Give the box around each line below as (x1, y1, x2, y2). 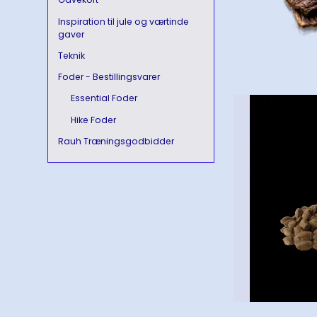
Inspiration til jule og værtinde (58, 15, 190, 28)
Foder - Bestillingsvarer (58, 71, 161, 83)
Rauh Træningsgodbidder (58, 134, 175, 147)
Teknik (58, 49, 86, 62)
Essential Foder (70, 92, 137, 105)
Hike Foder (70, 113, 116, 126)
